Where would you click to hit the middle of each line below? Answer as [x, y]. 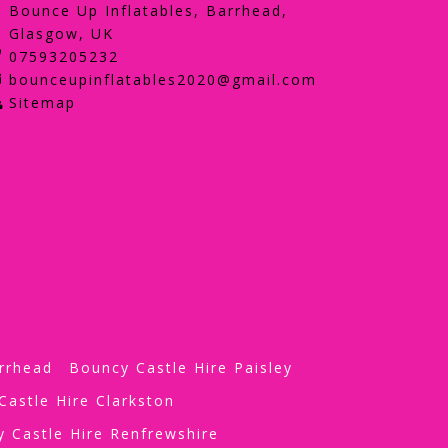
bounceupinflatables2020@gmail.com [162, 79]
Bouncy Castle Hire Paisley [181, 367]
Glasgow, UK [61, 33]
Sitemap [42, 102]
